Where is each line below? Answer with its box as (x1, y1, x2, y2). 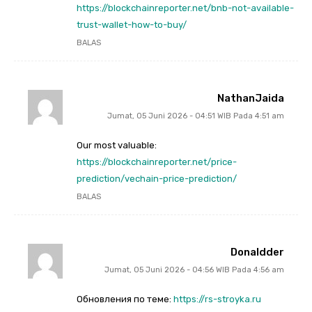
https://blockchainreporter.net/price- (77, 156, 237, 167)
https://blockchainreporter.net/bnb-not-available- (77, 2, 294, 13)
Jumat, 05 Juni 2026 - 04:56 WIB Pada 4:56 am (104, 265, 284, 274)
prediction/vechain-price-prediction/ (77, 173, 237, 184)
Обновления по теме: (77, 293, 173, 304)
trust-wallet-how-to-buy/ (77, 19, 187, 30)
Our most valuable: (77, 139, 157, 150)
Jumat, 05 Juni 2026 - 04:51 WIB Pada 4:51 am (107, 111, 284, 120)
